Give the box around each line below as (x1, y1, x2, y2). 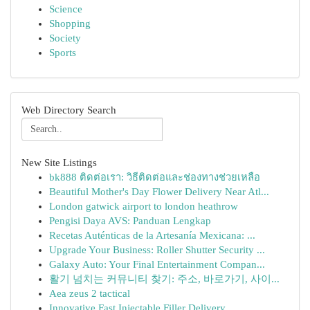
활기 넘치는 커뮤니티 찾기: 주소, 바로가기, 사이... (49, 273, 280, 284)
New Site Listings (21, 157, 97, 168)
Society (49, 33, 81, 44)
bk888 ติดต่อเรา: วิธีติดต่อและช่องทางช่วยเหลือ (49, 172, 260, 183)
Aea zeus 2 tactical (49, 288, 130, 299)
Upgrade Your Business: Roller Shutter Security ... (49, 244, 265, 255)
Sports (49, 47, 76, 58)
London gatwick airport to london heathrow (49, 201, 238, 212)
